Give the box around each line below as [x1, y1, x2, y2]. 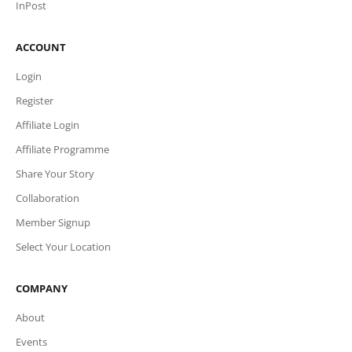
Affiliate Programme [16, 141, 109, 156]
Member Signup [16, 214, 90, 229]
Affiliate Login [16, 117, 79, 132]
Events [16, 334, 47, 349]
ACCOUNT [16, 39, 66, 54]
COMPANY [16, 280, 68, 295]
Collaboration [16, 190, 79, 205]
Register [16, 93, 53, 108]
